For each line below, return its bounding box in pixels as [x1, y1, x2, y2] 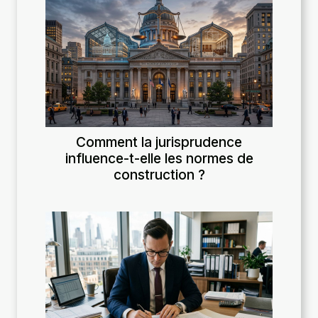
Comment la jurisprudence [76, 133, 242, 150]
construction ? [113, 165, 205, 183]
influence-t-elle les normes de [65, 149, 253, 167]
